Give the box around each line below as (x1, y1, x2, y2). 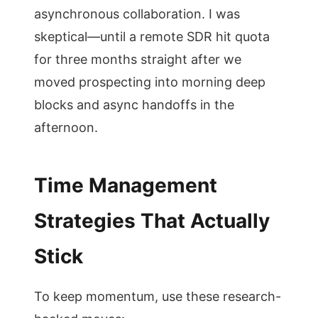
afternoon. (34, 120, 98, 135)
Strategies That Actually (34, 209, 270, 233)
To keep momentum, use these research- (34, 289, 281, 304)
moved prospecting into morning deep (34, 75, 265, 89)
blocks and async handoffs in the (34, 97, 234, 112)
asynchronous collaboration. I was (34, 6, 240, 21)
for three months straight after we (34, 52, 241, 67)
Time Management (34, 173, 217, 197)
